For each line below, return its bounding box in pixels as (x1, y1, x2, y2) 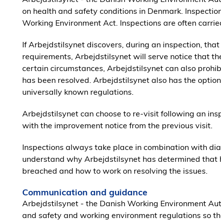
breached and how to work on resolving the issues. (22, 166, 208, 176)
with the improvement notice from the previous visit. (22, 120, 213, 130)
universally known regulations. (22, 87, 134, 97)
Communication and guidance (22, 186, 147, 197)
